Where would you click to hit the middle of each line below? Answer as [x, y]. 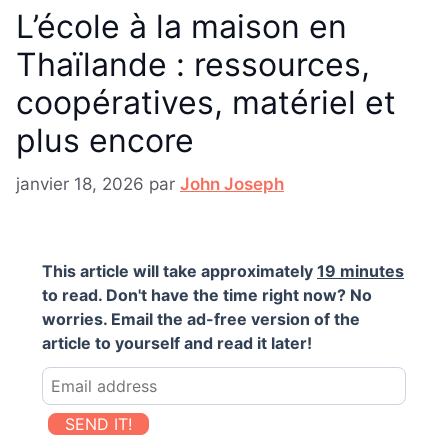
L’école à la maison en [181, 27]
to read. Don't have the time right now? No [207, 294]
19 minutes [360, 270]
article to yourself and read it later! [177, 342]
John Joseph [232, 183]
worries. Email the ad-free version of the [201, 318]
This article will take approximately [179, 270]
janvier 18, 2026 [80, 183]
